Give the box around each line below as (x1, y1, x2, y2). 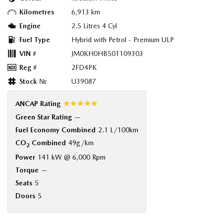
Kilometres (19, 7, 54, 16)
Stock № (19, 77, 47, 85)
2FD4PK (71, 63, 97, 71)
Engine (19, 21, 41, 30)
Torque (15, 166, 39, 174)
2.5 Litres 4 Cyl (71, 21, 117, 30)
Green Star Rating (15, 112, 72, 121)
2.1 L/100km (98, 125, 138, 134)
